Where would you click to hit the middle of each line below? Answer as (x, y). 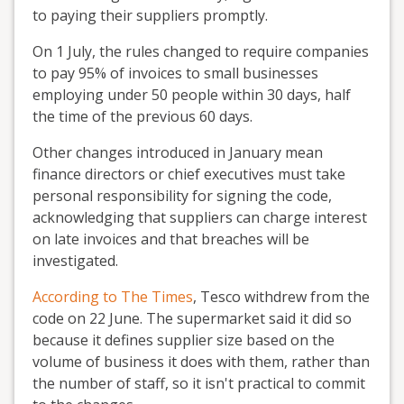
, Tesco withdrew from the (281, 296)
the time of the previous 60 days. (142, 116)
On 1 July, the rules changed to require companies (201, 51)
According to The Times (113, 296)
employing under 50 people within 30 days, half (192, 94)
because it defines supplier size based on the (184, 340)
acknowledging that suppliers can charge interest (200, 217)
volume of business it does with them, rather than (201, 361)
